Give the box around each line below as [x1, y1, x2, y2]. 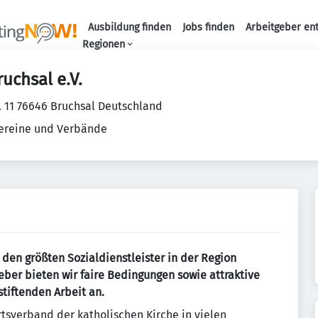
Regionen [82, 38, 125, 50]
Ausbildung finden [87, 21, 171, 33]
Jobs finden [182, 21, 234, 33]
